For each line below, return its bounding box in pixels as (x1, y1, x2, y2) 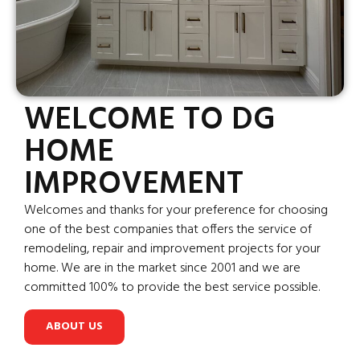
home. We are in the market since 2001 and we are (24, 258, 301, 280)
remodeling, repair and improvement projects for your (24, 239, 321, 260)
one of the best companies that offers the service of (24, 219, 312, 241)
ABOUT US (46, 317, 103, 336)
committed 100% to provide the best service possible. (24, 277, 320, 299)
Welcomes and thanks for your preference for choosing (24, 200, 328, 222)
